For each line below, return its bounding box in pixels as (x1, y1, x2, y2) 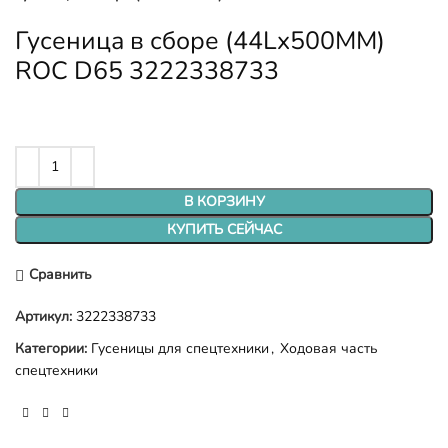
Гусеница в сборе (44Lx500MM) (15, 23, 385, 58)
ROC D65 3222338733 (15, 53, 279, 88)
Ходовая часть (280, 338, 378, 358)
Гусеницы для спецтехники (91, 338, 269, 358)
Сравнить (28, 265, 92, 285)
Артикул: (15, 306, 76, 326)
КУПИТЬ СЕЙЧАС (166, 219, 282, 239)
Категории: (15, 338, 87, 358)
